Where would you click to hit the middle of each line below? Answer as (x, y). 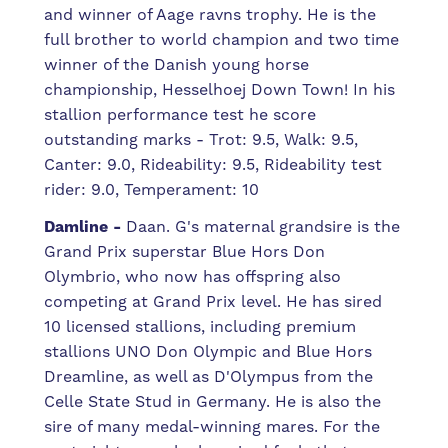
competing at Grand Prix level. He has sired (213, 302)
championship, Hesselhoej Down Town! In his (220, 89)
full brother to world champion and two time (222, 39)
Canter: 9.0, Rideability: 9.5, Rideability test (213, 164)
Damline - (83, 227)
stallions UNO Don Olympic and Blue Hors (208, 352)
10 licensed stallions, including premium (200, 327)
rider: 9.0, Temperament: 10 (152, 189)
